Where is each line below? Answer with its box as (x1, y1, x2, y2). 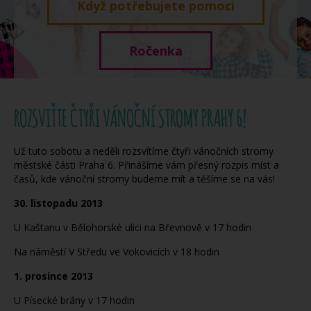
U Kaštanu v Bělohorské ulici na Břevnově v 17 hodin (14, 221, 251, 234)
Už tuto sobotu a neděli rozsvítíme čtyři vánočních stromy (14, 144, 274, 158)
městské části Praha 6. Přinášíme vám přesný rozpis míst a (14, 158, 279, 171)
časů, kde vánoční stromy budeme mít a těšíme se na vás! (14, 172, 278, 185)
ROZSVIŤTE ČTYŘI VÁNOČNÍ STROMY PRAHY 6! (14, 101, 246, 135)
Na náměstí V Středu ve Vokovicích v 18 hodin (14, 245, 219, 258)
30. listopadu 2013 (14, 196, 103, 210)
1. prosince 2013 (14, 269, 93, 283)
